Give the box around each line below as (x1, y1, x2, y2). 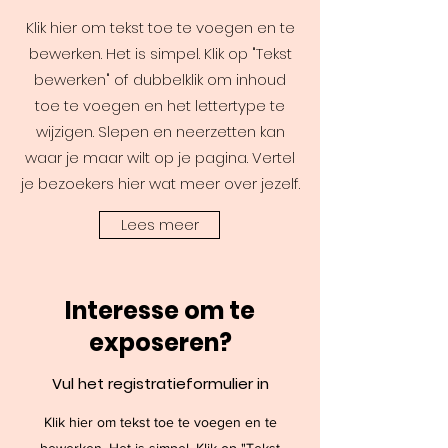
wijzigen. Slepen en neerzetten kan (35, 121, 285, 142)
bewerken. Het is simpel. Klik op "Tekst (28, 43, 292, 64)
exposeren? (88, 326, 232, 359)
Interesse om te (65, 294, 255, 327)
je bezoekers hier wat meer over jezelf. (20, 173, 300, 194)
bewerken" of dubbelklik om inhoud (34, 69, 286, 90)
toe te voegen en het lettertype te (35, 95, 285, 116)
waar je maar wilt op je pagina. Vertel (25, 147, 295, 168)
